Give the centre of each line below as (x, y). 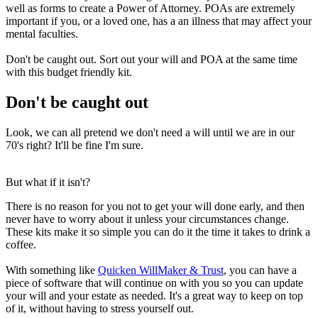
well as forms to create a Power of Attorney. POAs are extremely (150, 8)
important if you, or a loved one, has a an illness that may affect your (159, 21)
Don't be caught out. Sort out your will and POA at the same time (152, 59)
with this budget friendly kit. (69, 72)
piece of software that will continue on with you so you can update (154, 283)
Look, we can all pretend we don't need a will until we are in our (150, 132)
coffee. (21, 244)
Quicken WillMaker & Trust (161, 270)
